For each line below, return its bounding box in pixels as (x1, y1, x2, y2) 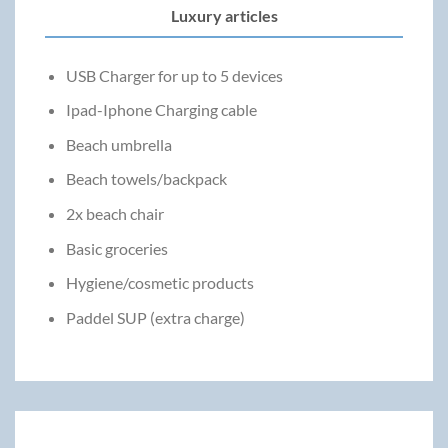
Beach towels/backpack (65, 169, 227, 189)
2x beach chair (65, 204, 164, 223)
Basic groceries (65, 238, 168, 258)
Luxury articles (170, 5, 278, 25)
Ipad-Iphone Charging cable (65, 100, 257, 120)
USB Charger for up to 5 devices (65, 65, 283, 85)
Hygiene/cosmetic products (65, 273, 254, 293)
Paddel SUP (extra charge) (65, 307, 245, 327)
